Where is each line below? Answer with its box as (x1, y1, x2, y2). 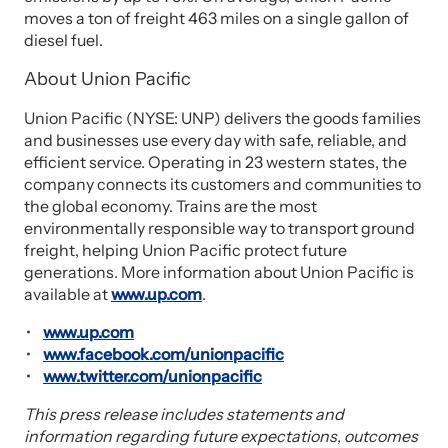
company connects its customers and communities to (24, 174, 421, 194)
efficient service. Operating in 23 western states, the (24, 152, 407, 172)
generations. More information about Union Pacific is (24, 262, 414, 282)
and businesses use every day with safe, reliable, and (24, 130, 407, 150)
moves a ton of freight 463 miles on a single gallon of (24, 8, 409, 28)
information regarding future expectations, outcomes (24, 426, 418, 446)
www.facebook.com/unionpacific (43, 344, 284, 364)
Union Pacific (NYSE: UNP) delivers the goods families (24, 108, 421, 128)
